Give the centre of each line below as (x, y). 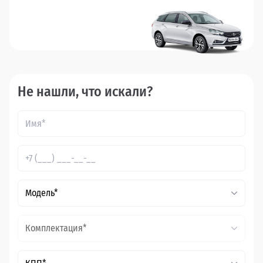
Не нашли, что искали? (85, 92)
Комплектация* (56, 228)
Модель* (42, 193)
